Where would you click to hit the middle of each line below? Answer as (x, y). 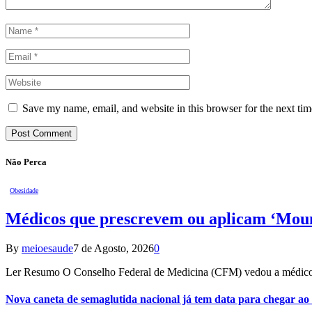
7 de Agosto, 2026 (114, 248)
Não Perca (26, 162)
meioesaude (47, 248)
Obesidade (24, 190)
